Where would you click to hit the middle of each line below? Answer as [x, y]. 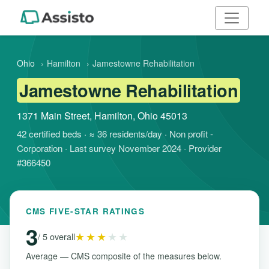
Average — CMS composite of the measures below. [123, 255]
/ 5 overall [56, 237]
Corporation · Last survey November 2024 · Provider [119, 148]
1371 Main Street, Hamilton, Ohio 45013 [102, 115]
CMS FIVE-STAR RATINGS [85, 211]
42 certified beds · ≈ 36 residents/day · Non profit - [115, 133]
